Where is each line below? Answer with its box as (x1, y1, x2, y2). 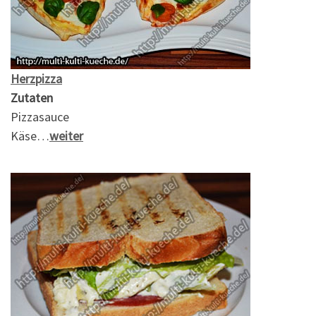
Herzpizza (11, 71, 62, 87)
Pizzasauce (11, 109, 69, 126)
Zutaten (11, 90, 53, 107)
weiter (49, 128, 83, 145)
